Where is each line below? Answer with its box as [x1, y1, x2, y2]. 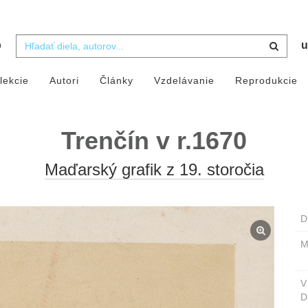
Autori [49, 75, 79, 87]
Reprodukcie [234, 75, 298, 87]
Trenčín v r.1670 [61, 126, 247, 155]
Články [99, 75, 133, 87]
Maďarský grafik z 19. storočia [44, 160, 264, 179]
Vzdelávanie [153, 75, 214, 87]
